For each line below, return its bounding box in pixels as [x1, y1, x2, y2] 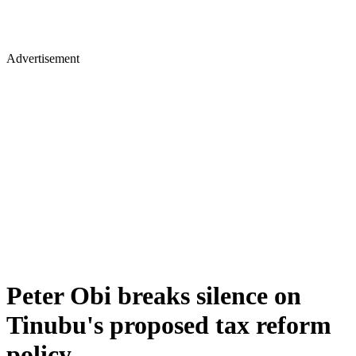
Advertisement [6, 52, 79, 65]
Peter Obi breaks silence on [6, 281, 301, 311]
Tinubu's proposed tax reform [6, 311, 331, 340]
